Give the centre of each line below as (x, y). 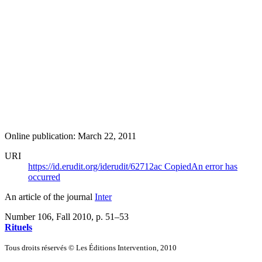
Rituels (18, 227)
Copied (178, 166)
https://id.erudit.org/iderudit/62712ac (96, 166)
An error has (214, 166)
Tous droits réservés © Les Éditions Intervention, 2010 (91, 247)
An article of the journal (50, 196)
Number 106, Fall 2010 (48, 216)
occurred (44, 177)
